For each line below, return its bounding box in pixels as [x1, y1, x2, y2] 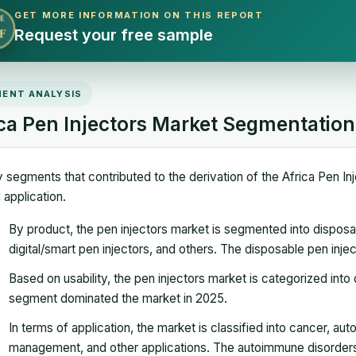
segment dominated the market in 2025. [9, 291, 227, 307]
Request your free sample [14, 25, 213, 45]
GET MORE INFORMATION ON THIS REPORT [14, 10, 264, 21]
